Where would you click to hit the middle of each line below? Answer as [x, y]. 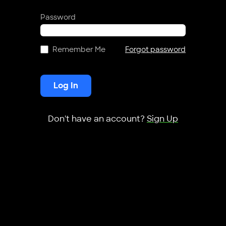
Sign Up [162, 119]
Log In [66, 85]
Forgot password [155, 49]
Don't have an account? [97, 119]
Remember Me [79, 49]
